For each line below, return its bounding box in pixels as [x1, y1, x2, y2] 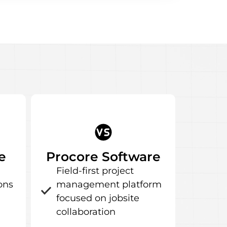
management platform [56, 179, 162, 190]
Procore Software [46, 149, 161, 164]
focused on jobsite [56, 193, 139, 204]
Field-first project [56, 165, 134, 176]
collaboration [56, 206, 116, 217]
